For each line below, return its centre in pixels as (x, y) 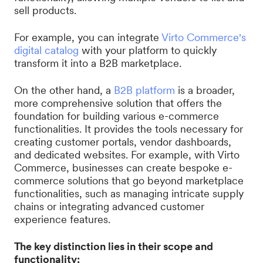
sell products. (45, 10)
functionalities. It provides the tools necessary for (129, 129)
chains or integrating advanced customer (109, 206)
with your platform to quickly (148, 50)
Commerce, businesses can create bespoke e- (123, 168)
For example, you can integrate (88, 37)
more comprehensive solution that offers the (118, 103)
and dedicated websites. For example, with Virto (127, 155)
